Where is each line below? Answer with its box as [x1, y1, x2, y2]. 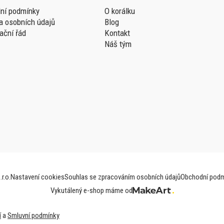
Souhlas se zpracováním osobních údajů [64, 172, 180, 181]
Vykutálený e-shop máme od [50, 186, 132, 195]
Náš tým [104, 39, 131, 49]
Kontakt [104, 28, 130, 38]
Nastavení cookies [10, 172, 64, 181]
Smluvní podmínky [7, 211, 59, 220]
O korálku [104, 6, 135, 16]
